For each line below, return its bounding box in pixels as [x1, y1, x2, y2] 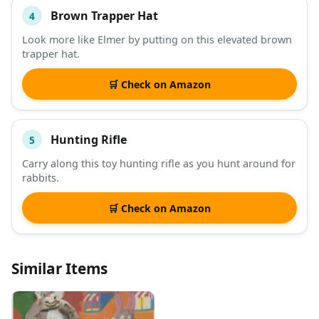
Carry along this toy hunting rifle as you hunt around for [22, 157, 296, 171]
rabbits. [22, 171, 59, 185]
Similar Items [11, 258, 108, 279]
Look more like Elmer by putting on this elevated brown [22, 33, 292, 47]
